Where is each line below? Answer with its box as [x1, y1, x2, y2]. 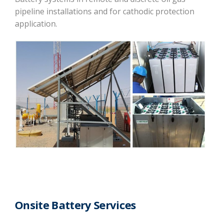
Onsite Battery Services [15, 197, 136, 213]
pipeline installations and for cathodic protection [15, 6, 194, 17]
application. [15, 18, 57, 30]
